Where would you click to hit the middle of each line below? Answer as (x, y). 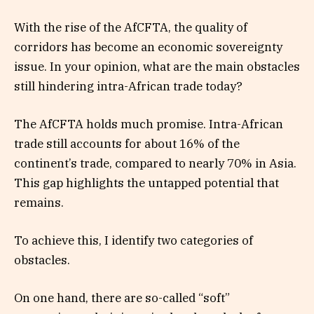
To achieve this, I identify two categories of (134, 241)
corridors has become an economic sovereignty (148, 47)
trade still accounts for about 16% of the (127, 144)
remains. (39, 203)
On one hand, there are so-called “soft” (122, 298)
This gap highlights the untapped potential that (146, 183)
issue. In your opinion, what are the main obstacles (157, 66)
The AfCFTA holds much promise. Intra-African (149, 124)
